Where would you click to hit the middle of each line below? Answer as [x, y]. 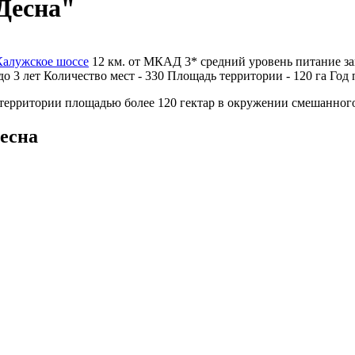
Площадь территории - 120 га [247, 75]
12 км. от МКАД [137, 61]
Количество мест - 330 [104, 75]
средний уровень [246, 61]
